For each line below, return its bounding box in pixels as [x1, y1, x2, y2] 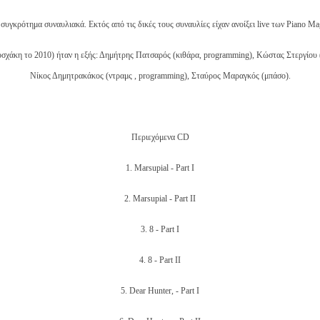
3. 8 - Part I [141, 224, 179, 235]
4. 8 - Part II [139, 255, 181, 266]
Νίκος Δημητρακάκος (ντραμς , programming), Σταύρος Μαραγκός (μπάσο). [29, 71, 291, 81]
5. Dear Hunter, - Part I [121, 286, 199, 296]
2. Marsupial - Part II [124, 194, 196, 204]
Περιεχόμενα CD [131, 132, 189, 143]
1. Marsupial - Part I [126, 163, 194, 174]
